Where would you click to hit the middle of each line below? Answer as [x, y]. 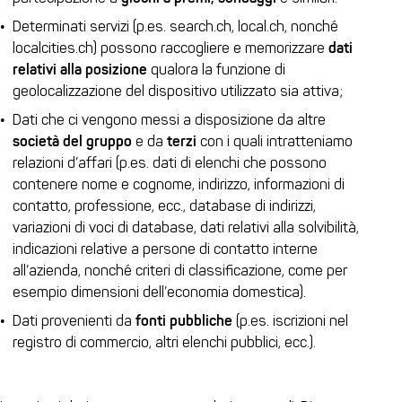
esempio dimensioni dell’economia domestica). [159, 292]
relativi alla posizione [80, 70]
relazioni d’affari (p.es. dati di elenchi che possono [170, 163]
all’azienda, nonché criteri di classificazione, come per [180, 271]
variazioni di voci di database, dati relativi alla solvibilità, [186, 227]
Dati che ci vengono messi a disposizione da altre [169, 120]
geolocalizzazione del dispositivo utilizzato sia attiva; [178, 91]
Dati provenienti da [74, 321]
